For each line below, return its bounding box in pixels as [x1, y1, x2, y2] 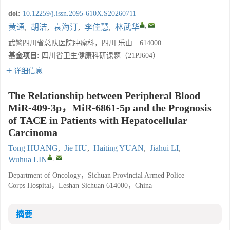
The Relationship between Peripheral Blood [8, 90, 200, 101]
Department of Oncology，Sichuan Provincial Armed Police [8, 171, 184, 179]
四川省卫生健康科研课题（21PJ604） [42, 52, 160, 60]
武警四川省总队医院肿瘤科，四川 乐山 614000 [8, 39, 161, 47]
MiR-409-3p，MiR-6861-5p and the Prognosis [8, 102, 212, 113]
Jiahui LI [150, 144, 179, 152]
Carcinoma [8, 127, 57, 138]
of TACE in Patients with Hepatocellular [8, 114, 187, 126]
